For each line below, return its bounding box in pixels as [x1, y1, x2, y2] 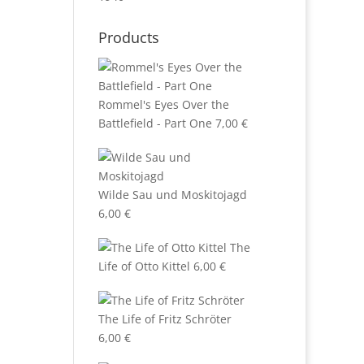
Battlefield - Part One [97, 115, 212, 131]
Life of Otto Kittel [97, 258, 190, 274]
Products [97, 28, 159, 47]
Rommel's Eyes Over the [97, 97, 229, 112]
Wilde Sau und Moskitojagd [97, 187, 247, 202]
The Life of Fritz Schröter [97, 311, 232, 327]
